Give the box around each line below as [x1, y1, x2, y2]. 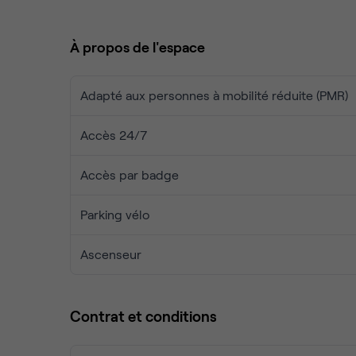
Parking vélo [80, 207, 149, 222]
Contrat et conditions [70, 307, 217, 325]
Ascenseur [80, 246, 141, 261]
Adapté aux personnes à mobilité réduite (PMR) [80, 87, 348, 103]
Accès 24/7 [80, 127, 147, 142]
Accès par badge [80, 167, 179, 182]
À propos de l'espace [70, 38, 205, 56]
